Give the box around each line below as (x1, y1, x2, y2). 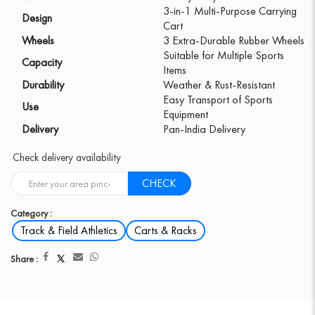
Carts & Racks (134, 222, 197, 238)
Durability (22, 77, 64, 92)
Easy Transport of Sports (163, 91, 273, 107)
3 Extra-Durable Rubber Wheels (163, 32, 304, 48)
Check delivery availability (13, 150, 121, 165)
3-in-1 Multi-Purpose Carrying (163, 3, 297, 18)
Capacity (22, 54, 62, 70)
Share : (11, 252, 38, 265)
